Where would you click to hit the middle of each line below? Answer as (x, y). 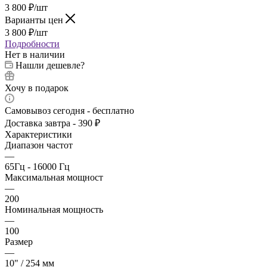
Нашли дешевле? (50, 66)
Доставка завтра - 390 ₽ (52, 123)
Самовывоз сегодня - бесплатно (69, 111)
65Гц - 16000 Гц (37, 167)
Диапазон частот (39, 145)
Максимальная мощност (54, 178)
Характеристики (38, 135)
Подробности (32, 44)
